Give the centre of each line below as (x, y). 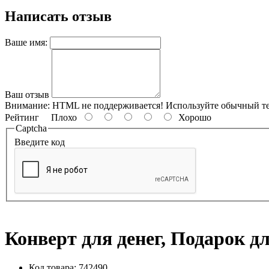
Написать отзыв (58, 16)
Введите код (40, 142)
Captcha (31, 128)
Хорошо (192, 117)
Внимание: (27, 105)
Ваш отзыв (27, 94)
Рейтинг (22, 117)
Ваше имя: (26, 42)
